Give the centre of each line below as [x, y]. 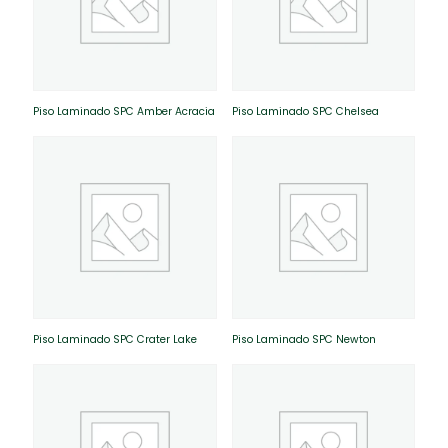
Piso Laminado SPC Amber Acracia [124, 111]
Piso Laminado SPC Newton [303, 339]
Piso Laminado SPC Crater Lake [115, 339]
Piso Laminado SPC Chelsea [305, 111]
